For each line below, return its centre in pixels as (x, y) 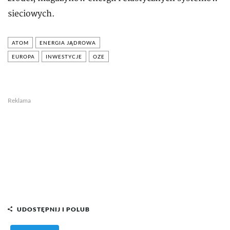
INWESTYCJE (64, 57)
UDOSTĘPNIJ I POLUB (53, 209)
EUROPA (23, 57)
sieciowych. (31, 14)
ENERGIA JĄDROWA (68, 43)
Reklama (19, 101)
